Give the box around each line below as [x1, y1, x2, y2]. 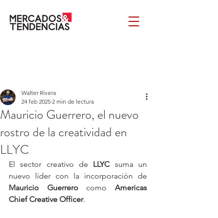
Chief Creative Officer [9, 195, 83, 204]
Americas [115, 183, 147, 192]
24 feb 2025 [21, 98, 51, 105]
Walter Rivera [21, 89, 56, 96]
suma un [109, 160, 147, 169]
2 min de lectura [52, 98, 94, 105]
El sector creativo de [9, 160, 93, 169]
